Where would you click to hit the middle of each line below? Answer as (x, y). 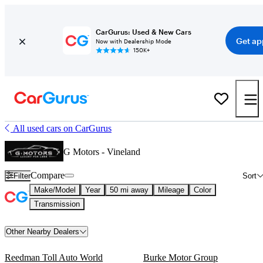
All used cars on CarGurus (62, 128)
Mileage (171, 190)
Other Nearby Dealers (43, 232)
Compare (48, 175)
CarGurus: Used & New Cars (143, 32)
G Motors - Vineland (102, 152)
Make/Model (55, 190)
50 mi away (129, 190)
